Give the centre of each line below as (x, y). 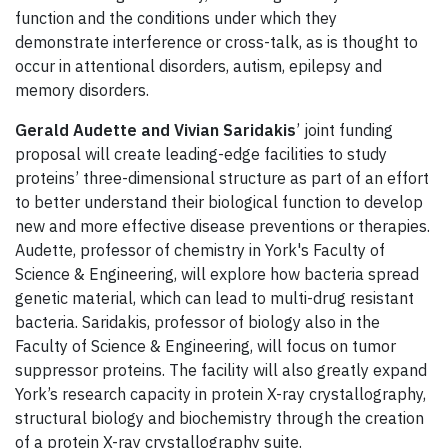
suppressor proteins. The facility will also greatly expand (221, 370)
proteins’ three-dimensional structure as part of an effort (222, 178)
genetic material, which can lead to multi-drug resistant (214, 298)
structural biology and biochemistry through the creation (219, 418)
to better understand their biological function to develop (219, 202)
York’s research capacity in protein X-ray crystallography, (220, 394)
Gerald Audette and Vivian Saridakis (155, 130)
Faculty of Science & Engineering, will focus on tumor (205, 346)
